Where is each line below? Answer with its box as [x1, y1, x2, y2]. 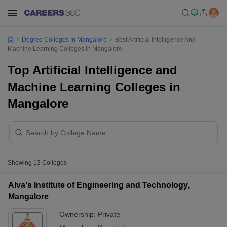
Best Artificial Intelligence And [115, 36, 196, 43]
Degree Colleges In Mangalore [22, 36, 107, 43]
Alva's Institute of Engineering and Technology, [8, 181, 190, 190]
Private [98, 210, 120, 218]
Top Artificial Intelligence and [8, 63, 177, 77]
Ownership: [59, 210, 98, 218]
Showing [8, 159, 33, 166]
